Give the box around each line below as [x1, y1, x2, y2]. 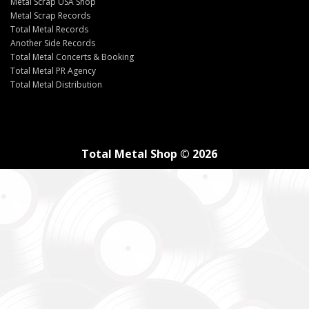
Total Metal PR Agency [10, 64, 96, 77]
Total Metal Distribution [10, 78, 102, 90]
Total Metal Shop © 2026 [81, 146, 217, 161]
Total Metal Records [10, 23, 88, 35]
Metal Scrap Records [10, 9, 90, 21]
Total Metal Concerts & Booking [10, 50, 134, 63]
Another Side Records [10, 37, 95, 49]
